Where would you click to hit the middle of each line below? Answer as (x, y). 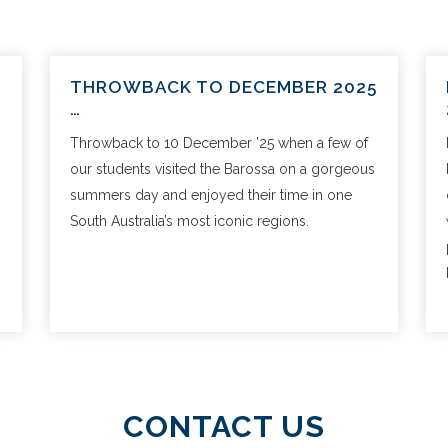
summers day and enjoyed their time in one (211, 195)
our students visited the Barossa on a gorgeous (222, 169)
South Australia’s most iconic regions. (189, 221)
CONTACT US (224, 426)
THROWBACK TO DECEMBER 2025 (223, 87)
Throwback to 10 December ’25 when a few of (219, 143)
